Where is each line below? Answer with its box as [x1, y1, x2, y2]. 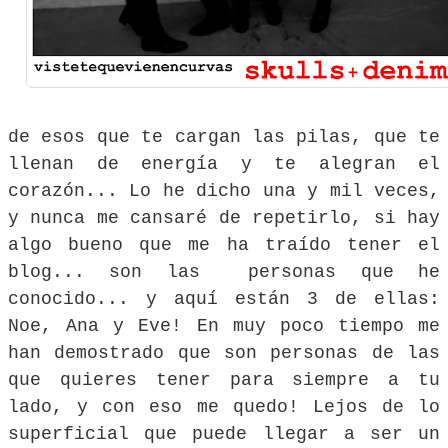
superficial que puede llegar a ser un [8, 423, 440, 444]
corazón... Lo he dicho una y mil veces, [8, 180, 440, 201]
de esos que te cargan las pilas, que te [8, 126, 440, 147]
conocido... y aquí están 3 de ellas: [8, 288, 440, 309]
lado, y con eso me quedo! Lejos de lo [8, 396, 440, 417]
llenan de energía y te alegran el [8, 153, 440, 174]
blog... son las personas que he [8, 261, 440, 282]
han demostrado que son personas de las [8, 342, 440, 363]
